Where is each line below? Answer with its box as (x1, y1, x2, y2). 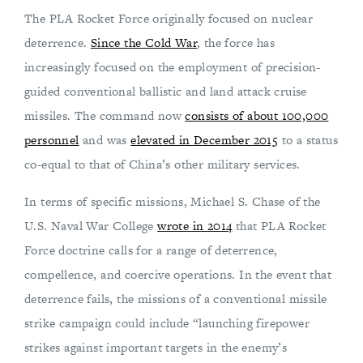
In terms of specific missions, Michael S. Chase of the (24, 193, 321, 210)
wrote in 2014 (157, 217, 233, 234)
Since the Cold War (90, 34, 198, 51)
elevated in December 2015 (130, 131, 279, 148)
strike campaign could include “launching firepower (24, 314, 310, 331)
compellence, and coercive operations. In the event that (24, 266, 331, 283)
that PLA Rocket (232, 217, 327, 234)
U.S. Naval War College (24, 217, 158, 234)
